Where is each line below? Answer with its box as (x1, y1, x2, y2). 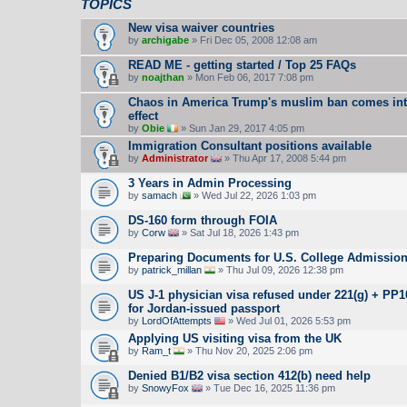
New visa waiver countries (128, 20, 274, 35)
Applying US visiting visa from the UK (128, 331, 342, 345)
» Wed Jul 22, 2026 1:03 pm (191, 189, 316, 201)
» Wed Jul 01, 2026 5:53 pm (225, 314, 351, 326)
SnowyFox (142, 382, 189, 393)
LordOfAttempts (142, 314, 212, 326)
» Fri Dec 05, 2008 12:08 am (189, 34, 317, 45)
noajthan (142, 71, 184, 83)
